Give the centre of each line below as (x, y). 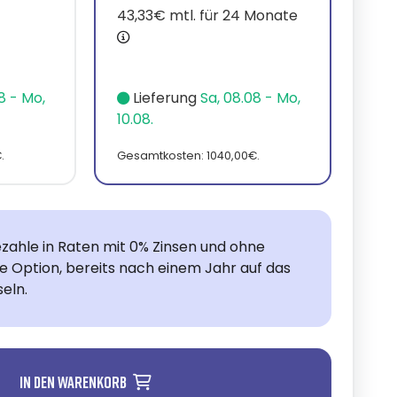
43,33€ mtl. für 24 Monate (207, 15)
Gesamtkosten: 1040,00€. (188, 156)
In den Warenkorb (74, 382)
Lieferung (165, 97)
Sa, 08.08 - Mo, (250, 97)
